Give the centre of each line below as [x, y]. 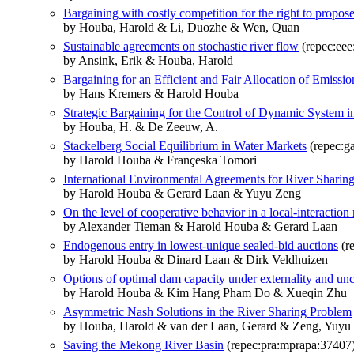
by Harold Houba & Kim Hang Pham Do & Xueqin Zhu [205, 292]
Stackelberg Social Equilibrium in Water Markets [185, 145]
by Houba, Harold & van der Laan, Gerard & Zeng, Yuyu [207, 326]
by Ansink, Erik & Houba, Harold [148, 60]
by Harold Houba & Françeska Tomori [160, 160]
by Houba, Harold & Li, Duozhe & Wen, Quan [181, 27]
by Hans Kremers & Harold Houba [151, 93]
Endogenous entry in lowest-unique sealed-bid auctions [201, 245]
